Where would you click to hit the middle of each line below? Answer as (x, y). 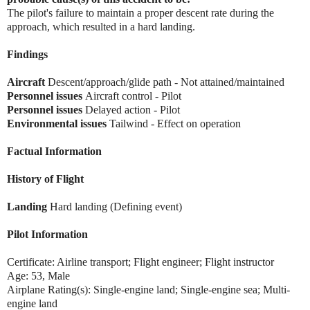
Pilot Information (47, 234)
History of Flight (45, 179)
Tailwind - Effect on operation (174, 123)
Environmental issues (57, 123)
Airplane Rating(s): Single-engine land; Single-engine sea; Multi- (148, 289)
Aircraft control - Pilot (132, 95)
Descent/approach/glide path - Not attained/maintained (165, 82)
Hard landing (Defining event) (116, 206)
